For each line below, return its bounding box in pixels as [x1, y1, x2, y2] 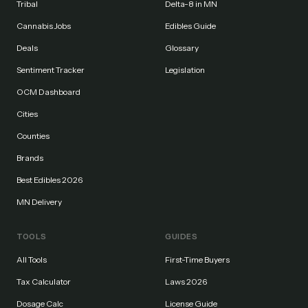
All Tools [16, 254, 47, 265]
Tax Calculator [16, 276, 71, 287]
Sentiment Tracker [16, 65, 85, 75]
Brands [16, 153, 43, 163]
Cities [16, 109, 38, 119]
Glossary [165, 43, 199, 53]
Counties [16, 131, 49, 141]
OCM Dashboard [16, 87, 80, 97]
